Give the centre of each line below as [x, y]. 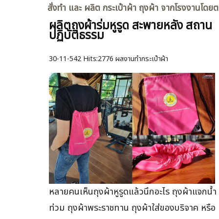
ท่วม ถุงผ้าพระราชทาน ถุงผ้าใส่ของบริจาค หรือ [132, 208]
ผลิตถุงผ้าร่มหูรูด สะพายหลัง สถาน [131, 26]
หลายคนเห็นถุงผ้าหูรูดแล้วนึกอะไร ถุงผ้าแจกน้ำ [133, 191]
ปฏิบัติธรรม [77, 35]
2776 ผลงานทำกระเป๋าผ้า [133, 59]
